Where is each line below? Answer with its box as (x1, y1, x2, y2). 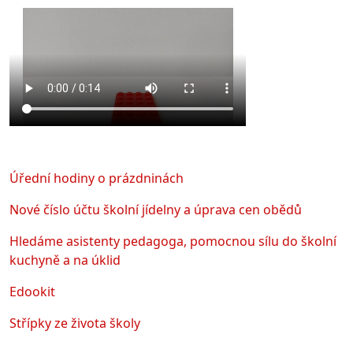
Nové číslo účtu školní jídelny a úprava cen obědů (9, 200, 302, 218)
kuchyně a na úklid (9, 251, 121, 269)
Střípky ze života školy (9, 314, 140, 332)
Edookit (9, 282, 55, 300)
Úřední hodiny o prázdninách (9, 169, 184, 187)
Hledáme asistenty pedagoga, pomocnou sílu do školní (9, 232, 336, 250)
